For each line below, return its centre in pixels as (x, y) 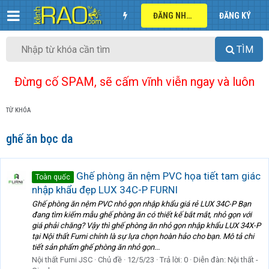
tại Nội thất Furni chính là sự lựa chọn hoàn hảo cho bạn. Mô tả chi (143, 237)
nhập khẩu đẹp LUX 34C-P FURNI (105, 189)
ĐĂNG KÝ (235, 15)
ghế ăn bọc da (39, 139)
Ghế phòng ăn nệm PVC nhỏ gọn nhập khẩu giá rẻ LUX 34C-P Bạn (141, 204)
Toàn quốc (53, 177)
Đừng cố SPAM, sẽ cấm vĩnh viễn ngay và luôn (134, 82)
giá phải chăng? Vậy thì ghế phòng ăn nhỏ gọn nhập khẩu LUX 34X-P (146, 226)
